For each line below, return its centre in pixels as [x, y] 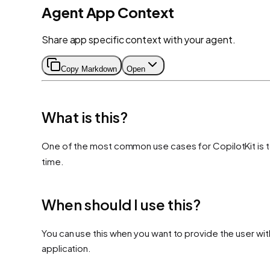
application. [67, 248]
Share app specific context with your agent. [139, 39]
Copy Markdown [89, 69]
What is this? [85, 117]
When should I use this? [121, 204]
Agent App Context [108, 12]
